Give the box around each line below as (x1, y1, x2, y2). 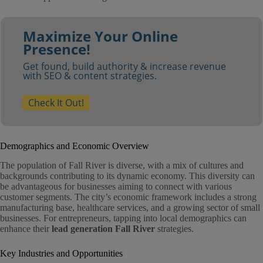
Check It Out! (28, 96, 84, 110)
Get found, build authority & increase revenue (22, 60, 226, 73)
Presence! (22, 39, 90, 59)
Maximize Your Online (22, 26, 178, 46)
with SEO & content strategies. (22, 69, 157, 83)
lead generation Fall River (52, 223, 155, 234)
